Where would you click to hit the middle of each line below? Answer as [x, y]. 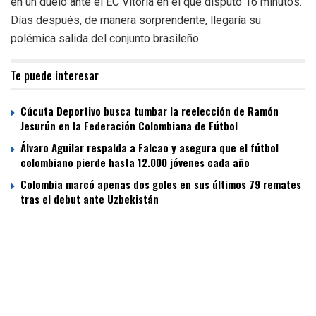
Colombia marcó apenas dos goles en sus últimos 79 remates [161, 184]
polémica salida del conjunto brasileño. [106, 39]
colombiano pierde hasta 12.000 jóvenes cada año [135, 163]
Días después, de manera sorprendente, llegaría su [136, 20]
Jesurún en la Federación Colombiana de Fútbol [129, 126]
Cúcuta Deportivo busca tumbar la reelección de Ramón [150, 111]
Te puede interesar [55, 76]
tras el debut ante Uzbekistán [90, 199]
